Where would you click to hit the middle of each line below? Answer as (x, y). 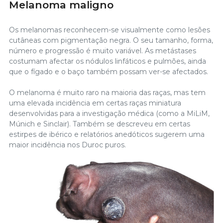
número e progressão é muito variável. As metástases (103, 51)
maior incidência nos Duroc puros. (67, 145)
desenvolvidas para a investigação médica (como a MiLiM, (109, 113)
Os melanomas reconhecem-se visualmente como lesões (110, 30)
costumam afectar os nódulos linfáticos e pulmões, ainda (108, 61)
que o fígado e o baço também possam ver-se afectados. (109, 71)
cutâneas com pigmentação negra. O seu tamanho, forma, (111, 40)
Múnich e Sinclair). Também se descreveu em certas (100, 124)
